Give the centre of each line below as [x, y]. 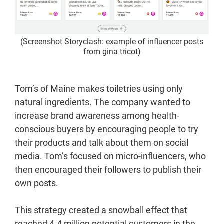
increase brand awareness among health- [97, 115]
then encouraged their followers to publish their [108, 169]
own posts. [37, 183]
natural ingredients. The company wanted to [103, 102]
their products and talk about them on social [102, 142]
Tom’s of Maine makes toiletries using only [99, 88]
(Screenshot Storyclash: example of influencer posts [112, 41]
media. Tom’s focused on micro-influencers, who [110, 156]
